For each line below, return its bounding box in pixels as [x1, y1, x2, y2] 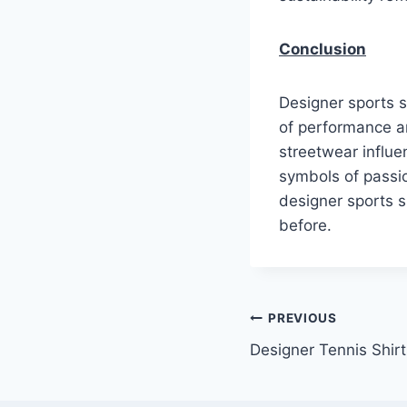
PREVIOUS [268, 311, 337, 326]
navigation [249, 346, 379, 378]
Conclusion [279, 39, 366, 58]
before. [279, 215, 332, 234]
